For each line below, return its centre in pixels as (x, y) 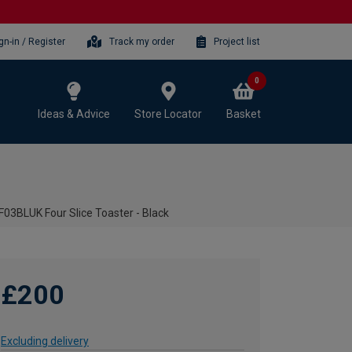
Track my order (142, 41)
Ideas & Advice (74, 114)
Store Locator (168, 114)
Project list (237, 41)
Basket (244, 114)
